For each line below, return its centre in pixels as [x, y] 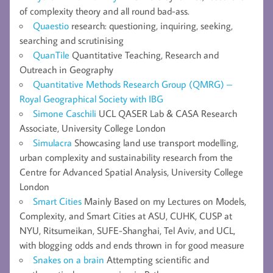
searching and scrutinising [72, 40]
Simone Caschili [65, 113]
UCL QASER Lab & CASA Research [167, 113]
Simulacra [52, 142]
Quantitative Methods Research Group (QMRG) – [133, 84]
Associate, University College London [93, 128]
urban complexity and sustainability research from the [126, 157]
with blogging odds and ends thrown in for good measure [132, 245]
